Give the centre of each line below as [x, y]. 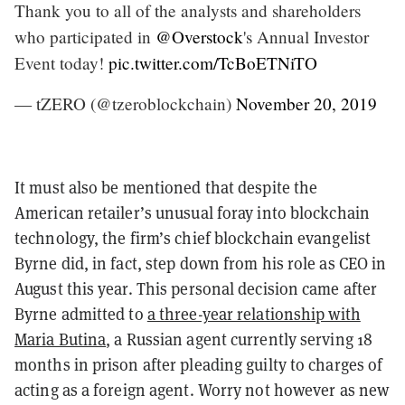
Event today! [61, 63]
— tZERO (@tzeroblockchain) [125, 104]
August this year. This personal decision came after [196, 289]
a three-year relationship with [254, 314]
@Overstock [199, 37]
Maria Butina [61, 339]
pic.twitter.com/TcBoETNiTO [213, 63]
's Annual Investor [306, 37]
